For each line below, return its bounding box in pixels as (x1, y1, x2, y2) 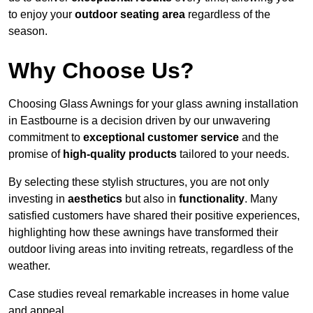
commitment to (8, 131, 83, 144)
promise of (8, 148, 63, 161)
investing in (8, 193, 68, 205)
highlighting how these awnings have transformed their (8, 226, 278, 239)
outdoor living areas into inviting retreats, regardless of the (8, 243, 293, 256)
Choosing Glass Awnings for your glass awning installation (8, 98, 298, 110)
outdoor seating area (75, 8, 185, 21)
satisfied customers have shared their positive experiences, (8, 210, 300, 222)
